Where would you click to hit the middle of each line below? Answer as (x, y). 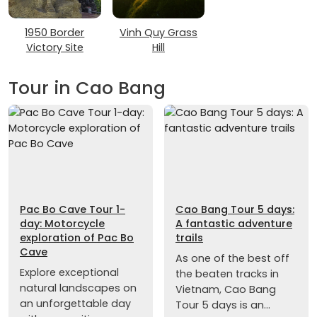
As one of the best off (232, 259)
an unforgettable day (75, 304)
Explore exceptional (69, 273)
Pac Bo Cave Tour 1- (73, 210)
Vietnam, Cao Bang (226, 290)
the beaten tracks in (227, 274)
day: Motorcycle (62, 224)
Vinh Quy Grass (158, 32)
